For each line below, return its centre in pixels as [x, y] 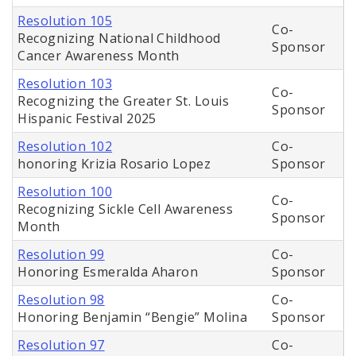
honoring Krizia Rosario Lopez [114, 164]
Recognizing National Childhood [119, 39]
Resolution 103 [65, 84]
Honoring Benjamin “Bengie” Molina [133, 317]
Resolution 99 [61, 255]
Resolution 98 [61, 300]
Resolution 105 [65, 21]
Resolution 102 [65, 147]
